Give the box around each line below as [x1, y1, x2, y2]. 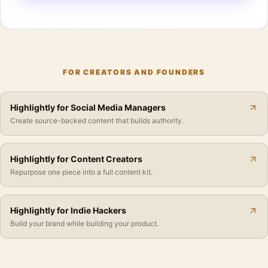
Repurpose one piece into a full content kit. [10, 167, 153, 176]
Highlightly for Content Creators [10, 154, 142, 164]
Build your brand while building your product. [10, 219, 159, 228]
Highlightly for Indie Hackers [10, 205, 126, 215]
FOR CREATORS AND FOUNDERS [63, 68, 205, 77]
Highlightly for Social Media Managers [10, 102, 166, 112]
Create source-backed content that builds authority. [10, 116, 184, 125]
